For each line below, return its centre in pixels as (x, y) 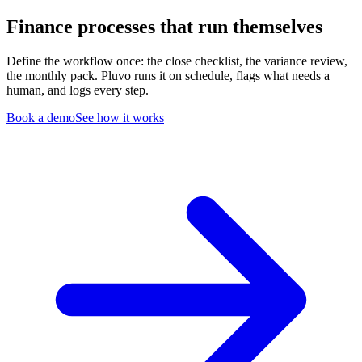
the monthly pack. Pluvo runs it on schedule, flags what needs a (168, 75)
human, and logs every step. (78, 90)
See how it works (120, 117)
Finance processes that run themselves (164, 26)
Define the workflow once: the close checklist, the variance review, (177, 61)
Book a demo (41, 117)
